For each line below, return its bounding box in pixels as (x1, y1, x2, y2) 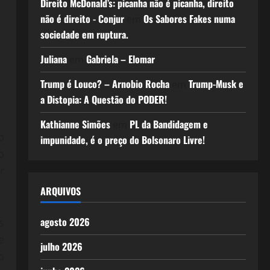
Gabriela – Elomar (86, 52, 155, 66)
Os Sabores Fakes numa (143, 11, 235, 26)
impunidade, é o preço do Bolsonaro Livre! (40, 133, 205, 147)
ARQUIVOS (40, 184, 81, 198)
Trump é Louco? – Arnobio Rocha (40, 77, 169, 91)
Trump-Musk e (188, 77, 243, 91)
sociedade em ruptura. (40, 27, 128, 42)
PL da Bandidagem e (129, 117, 208, 131)
